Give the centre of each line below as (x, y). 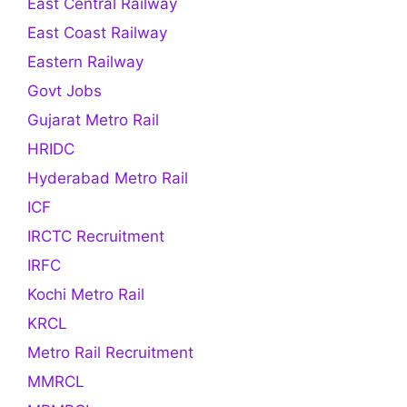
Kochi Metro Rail (86, 294)
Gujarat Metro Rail (93, 119)
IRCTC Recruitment (96, 236)
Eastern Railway (85, 61)
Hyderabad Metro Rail (108, 178)
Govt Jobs (65, 90)
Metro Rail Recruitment (110, 352)
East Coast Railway (97, 32)
